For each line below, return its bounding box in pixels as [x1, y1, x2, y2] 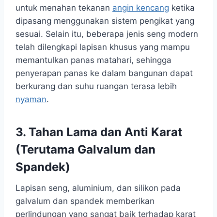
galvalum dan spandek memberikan [15, 196, 155, 206]
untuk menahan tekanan [15, 2, 112, 13]
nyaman [15, 94, 46, 104]
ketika [169, 2, 195, 13]
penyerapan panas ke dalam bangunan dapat [15, 68, 193, 78]
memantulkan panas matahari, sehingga [15, 55, 171, 65]
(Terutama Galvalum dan [15, 142, 155, 156]
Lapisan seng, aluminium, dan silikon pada [15, 183, 181, 193]
